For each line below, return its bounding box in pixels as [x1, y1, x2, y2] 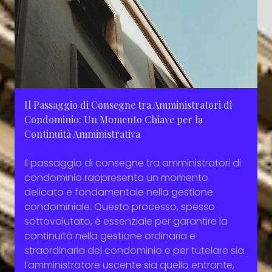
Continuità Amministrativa [24, 127, 140, 141]
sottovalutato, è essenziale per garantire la [24, 214, 228, 229]
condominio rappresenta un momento [24, 171, 208, 185]
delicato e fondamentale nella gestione [24, 185, 213, 200]
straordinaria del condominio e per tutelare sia [24, 243, 244, 258]
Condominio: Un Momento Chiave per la [24, 113, 203, 126]
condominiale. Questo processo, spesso [24, 200, 215, 214]
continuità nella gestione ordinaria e [24, 229, 195, 243]
